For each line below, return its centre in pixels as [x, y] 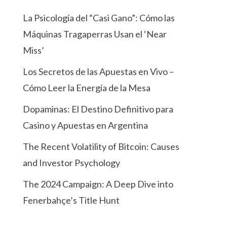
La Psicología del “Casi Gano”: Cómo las [99, 18]
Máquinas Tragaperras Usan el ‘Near [95, 34]
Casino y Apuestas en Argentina [86, 125]
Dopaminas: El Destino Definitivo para [98, 109]
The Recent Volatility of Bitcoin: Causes [101, 147]
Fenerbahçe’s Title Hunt [71, 200]
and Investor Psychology [72, 163]
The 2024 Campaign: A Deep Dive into [98, 184]
